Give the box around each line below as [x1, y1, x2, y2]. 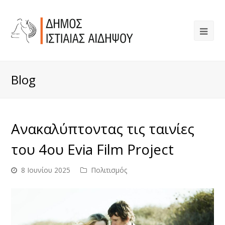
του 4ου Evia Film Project [11, 140, 174, 159]
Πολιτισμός [91, 165, 128, 175]
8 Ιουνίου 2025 [21, 165, 71, 175]
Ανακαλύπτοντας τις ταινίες [11, 119, 195, 138]
